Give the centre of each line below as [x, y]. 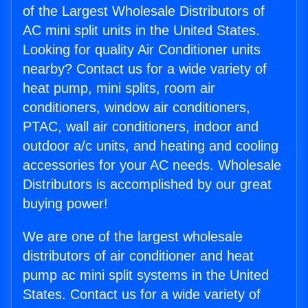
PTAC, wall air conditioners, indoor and [141, 127]
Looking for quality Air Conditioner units [142, 50]
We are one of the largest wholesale [133, 237]
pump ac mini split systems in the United [146, 275]
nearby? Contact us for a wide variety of [145, 69]
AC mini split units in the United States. [141, 31]
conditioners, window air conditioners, [136, 108]
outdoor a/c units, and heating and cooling [151, 146]
